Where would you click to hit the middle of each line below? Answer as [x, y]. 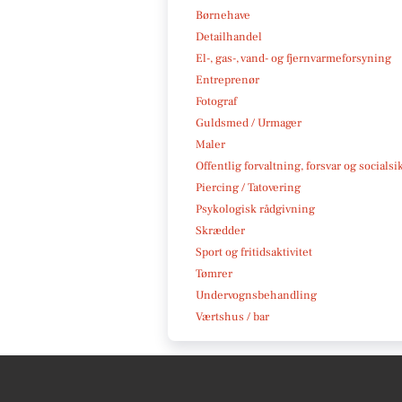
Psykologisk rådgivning [255, 209]
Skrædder [220, 230]
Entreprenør [227, 79]
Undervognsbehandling [256, 295]
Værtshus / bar [232, 316]
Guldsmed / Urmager [249, 122]
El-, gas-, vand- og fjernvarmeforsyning [293, 58]
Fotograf [216, 101]
